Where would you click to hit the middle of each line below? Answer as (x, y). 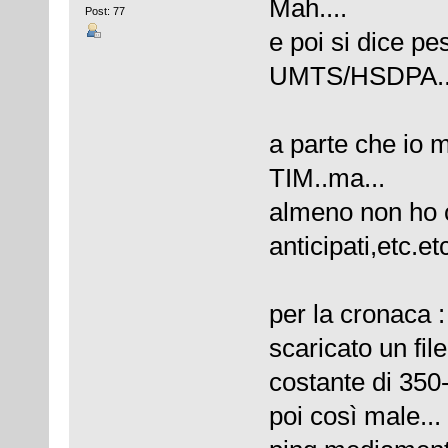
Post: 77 (104, 11)
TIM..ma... (326, 177)
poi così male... (354, 415)
